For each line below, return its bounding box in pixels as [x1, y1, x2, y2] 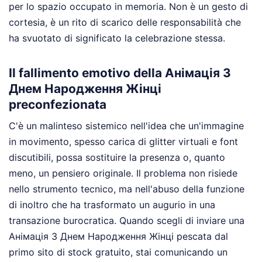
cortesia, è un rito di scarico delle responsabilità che [9, 16, 241, 29]
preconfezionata [9, 96, 106, 112]
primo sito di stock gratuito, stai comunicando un [9, 246, 227, 258]
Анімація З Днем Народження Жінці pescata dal [9, 230, 228, 242]
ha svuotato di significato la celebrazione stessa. [9, 32, 225, 44]
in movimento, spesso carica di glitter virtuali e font [9, 136, 238, 147]
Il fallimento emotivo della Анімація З [9, 65, 231, 80]
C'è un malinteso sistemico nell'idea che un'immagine [9, 120, 244, 132]
